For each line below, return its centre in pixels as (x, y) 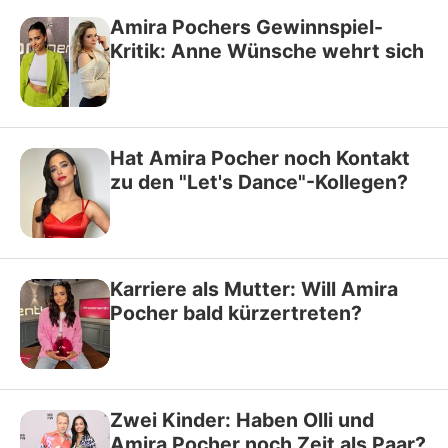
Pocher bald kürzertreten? (236, 313)
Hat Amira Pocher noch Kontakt (260, 158)
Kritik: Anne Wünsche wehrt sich (267, 51)
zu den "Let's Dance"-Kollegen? (259, 182)
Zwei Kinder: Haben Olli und (242, 420)
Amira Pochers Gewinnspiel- (246, 27)
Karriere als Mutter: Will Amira (254, 289)
